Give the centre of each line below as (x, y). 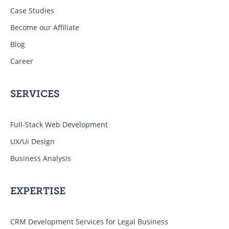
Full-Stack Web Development (59, 124)
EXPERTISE (38, 191)
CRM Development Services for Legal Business (89, 222)
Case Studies (32, 10)
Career (22, 61)
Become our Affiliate (45, 27)
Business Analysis (41, 158)
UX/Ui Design (32, 142)
